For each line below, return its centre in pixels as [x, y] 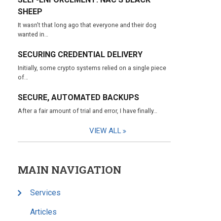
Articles [43, 212]
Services [45, 193]
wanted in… [33, 34]
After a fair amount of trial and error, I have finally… [88, 111]
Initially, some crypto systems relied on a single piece [92, 68]
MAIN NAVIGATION [70, 170]
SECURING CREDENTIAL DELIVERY [80, 55]
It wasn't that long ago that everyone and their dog [87, 25]
